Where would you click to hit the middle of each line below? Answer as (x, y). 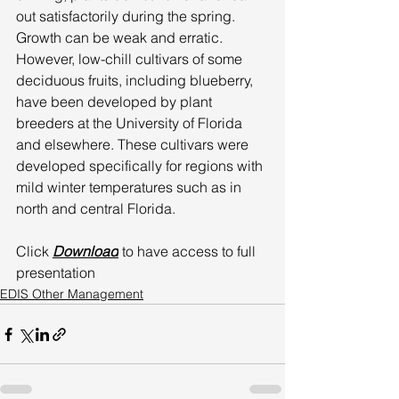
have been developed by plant (116, 102)
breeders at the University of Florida (131, 123)
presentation (56, 273)
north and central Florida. (98, 208)
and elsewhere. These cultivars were (134, 144)
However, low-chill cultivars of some (131, 59)
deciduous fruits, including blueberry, (136, 80)
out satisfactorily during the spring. (127, 16)
